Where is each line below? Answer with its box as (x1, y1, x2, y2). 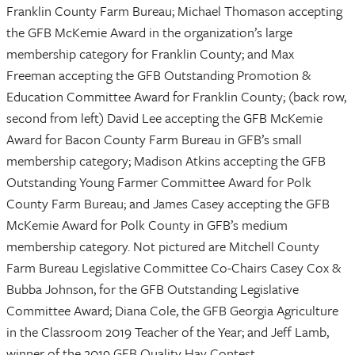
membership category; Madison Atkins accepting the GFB (6, 151, 326, 171)
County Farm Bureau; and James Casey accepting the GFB (6, 193, 330, 214)
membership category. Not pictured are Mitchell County (6, 236, 319, 257)
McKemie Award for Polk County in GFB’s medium (6, 215, 288, 235)
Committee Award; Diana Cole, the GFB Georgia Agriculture (6, 300, 338, 321)
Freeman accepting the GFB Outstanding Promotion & (6, 65, 311, 86)
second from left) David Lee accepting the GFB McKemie (6, 108, 323, 128)
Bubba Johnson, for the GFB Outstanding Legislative (6, 279, 299, 300)
